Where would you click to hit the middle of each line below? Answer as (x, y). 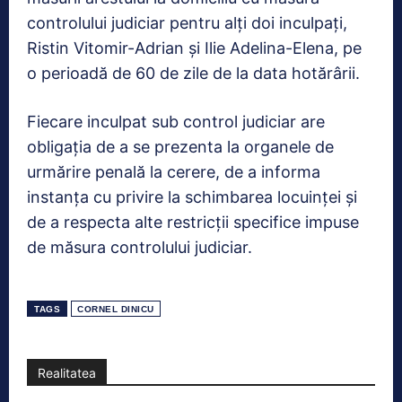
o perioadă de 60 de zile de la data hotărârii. (193, 73)
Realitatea (67, 372)
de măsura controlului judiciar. (140, 247)
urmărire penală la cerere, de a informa (174, 171)
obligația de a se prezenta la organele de (180, 146)
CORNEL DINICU (116, 309)
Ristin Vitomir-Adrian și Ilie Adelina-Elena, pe (194, 48)
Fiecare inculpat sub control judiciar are (176, 121)
